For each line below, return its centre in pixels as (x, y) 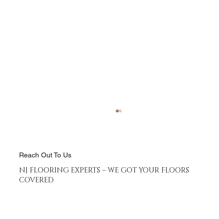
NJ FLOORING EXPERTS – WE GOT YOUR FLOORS (104, 170)
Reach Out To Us (45, 155)
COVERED (37, 180)
